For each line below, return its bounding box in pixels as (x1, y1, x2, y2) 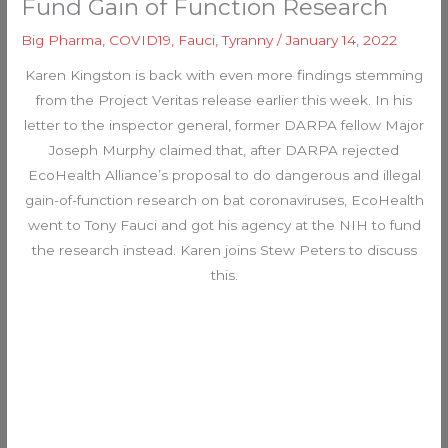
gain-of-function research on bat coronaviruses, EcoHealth (24, 192, 424, 209)
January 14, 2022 (286, 31, 398, 48)
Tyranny (222, 31, 274, 48)
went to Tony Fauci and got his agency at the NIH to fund (27, 217, 421, 234)
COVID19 (109, 31, 172, 48)
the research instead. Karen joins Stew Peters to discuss (31, 242, 417, 259)
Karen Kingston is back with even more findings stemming (25, 67, 423, 84)
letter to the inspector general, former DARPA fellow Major (24, 117, 424, 134)
